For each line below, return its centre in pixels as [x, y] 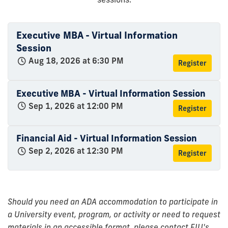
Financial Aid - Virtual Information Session [107, 138]
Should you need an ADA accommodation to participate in [113, 202]
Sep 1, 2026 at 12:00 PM [76, 106]
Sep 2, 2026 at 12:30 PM [76, 151]
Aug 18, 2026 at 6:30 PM [76, 61]
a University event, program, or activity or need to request [114, 215]
